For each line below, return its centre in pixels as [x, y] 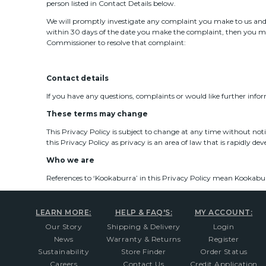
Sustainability [64, 252]
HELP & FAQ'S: [144, 212]
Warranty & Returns [144, 239]
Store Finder [144, 252]
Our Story [64, 227]
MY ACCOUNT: [224, 212]
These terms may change [97, 113]
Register [224, 239]
